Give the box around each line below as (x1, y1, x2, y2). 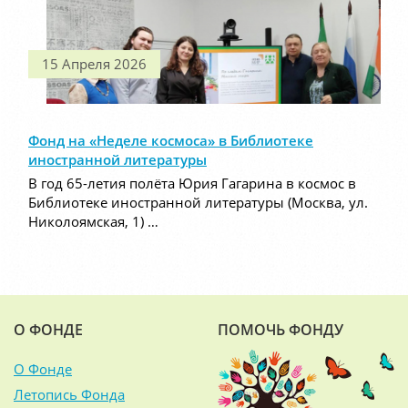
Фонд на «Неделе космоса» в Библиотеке (28, 131, 313, 150)
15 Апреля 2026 (42, 55, 147, 74)
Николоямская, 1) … (28, 212, 158, 231)
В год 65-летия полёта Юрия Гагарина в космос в (28, 174, 356, 193)
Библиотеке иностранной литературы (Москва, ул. (28, 193, 368, 212)
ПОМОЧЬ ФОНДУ (218, 320, 343, 340)
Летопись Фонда (14, 385, 125, 403)
